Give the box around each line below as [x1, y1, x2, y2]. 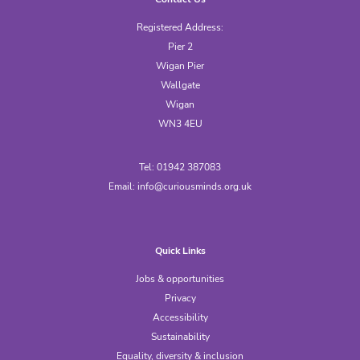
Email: [108, 180, 137, 194]
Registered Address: [137, 21, 223, 35]
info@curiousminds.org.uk [137, 180, 252, 194]
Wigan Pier [156, 59, 204, 73]
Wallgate [160, 79, 200, 92]
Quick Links [154, 244, 206, 258]
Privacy [164, 292, 196, 305]
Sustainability [150, 330, 210, 344]
